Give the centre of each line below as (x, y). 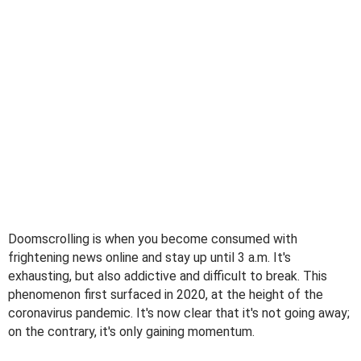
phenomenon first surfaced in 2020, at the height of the (166, 294)
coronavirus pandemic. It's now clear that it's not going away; (179, 313)
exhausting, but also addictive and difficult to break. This (168, 276)
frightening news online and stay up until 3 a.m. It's (149, 257)
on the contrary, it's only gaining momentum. (131, 331)
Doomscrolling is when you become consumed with (153, 239)
